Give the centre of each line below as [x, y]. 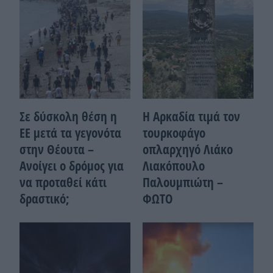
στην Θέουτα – [57, 149]
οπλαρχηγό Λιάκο [188, 149]
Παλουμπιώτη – [183, 182]
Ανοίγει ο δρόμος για [72, 165]
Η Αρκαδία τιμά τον [191, 116]
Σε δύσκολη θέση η [69, 116]
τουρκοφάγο [174, 133]
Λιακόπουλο [174, 165]
